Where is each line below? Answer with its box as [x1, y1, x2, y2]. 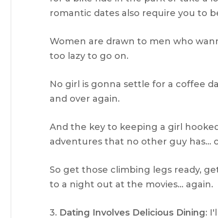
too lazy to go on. [50, 51, 128, 61]
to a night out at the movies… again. [50, 179, 213, 190]
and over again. [50, 93, 120, 104]
